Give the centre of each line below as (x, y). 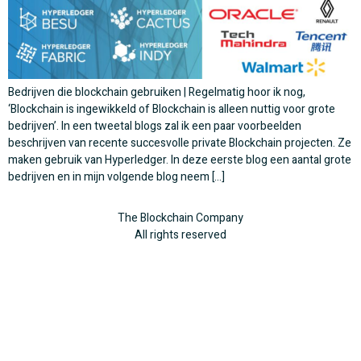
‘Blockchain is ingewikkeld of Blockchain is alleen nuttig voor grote (172, 109)
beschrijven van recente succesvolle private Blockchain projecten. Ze (180, 143)
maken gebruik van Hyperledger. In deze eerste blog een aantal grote (180, 160)
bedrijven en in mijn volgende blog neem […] (116, 176)
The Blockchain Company (180, 218)
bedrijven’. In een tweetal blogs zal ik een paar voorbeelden (155, 126)
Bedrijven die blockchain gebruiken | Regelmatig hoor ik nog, (157, 92)
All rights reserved (180, 235)
